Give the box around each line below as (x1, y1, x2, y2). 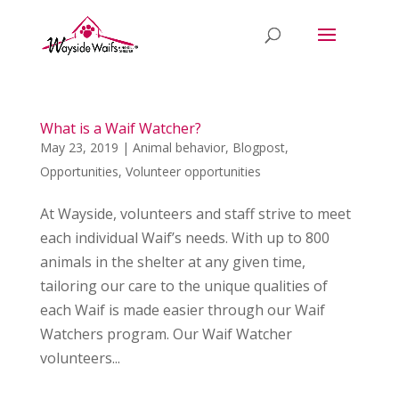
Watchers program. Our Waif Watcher (39, 324, 292, 344)
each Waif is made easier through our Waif (39, 300, 325, 320)
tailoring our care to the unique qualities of (39, 276, 328, 296)
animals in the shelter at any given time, (39, 252, 305, 272)
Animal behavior (132, 139, 225, 156)
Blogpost (232, 139, 285, 156)
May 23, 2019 (39, 139, 118, 156)
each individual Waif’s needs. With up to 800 (39, 228, 330, 248)
